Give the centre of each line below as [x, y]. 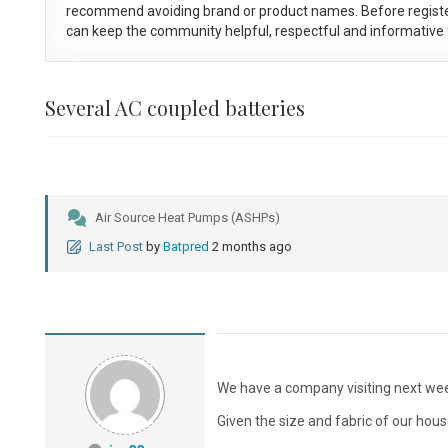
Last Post [115, 247]
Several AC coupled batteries [174, 108]
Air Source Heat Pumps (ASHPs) [187, 218]
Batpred [185, 247]
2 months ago [251, 247]
